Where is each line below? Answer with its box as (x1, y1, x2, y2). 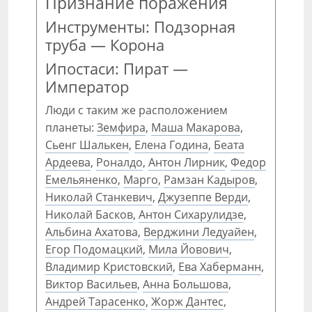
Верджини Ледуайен (143, 224, 254, 240)
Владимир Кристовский (45, 259, 173, 274)
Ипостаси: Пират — (45, 58, 188, 79)
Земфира (97, 120, 146, 135)
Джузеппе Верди (158, 189, 248, 205)
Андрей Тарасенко (45, 294, 146, 309)
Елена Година (134, 137, 208, 153)
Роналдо (96, 155, 143, 170)
